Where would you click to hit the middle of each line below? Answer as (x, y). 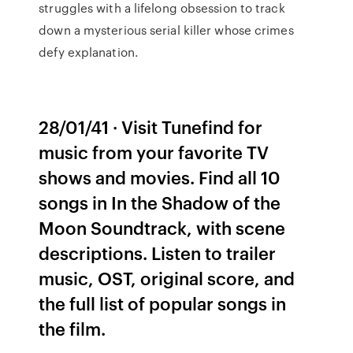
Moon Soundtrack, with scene (162, 227)
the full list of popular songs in (163, 303)
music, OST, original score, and (167, 278)
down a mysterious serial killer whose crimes (166, 30)
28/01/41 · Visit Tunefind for (151, 126)
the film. (72, 328)
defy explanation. (88, 52)
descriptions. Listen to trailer (158, 253)
